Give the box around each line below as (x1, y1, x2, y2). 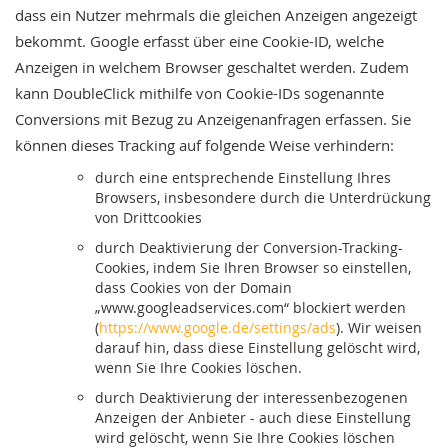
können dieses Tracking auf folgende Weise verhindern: (15, 135, 394, 155)
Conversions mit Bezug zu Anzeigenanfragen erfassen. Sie (15, 109, 411, 129)
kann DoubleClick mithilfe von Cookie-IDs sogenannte (15, 83, 384, 103)
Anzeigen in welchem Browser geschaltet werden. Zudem (15, 57, 409, 77)
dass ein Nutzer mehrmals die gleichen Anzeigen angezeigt (15, 5, 417, 25)
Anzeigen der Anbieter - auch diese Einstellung (95, 408, 411, 427)
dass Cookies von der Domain (95, 278, 292, 297)
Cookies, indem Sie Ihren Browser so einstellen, (95, 258, 411, 277)
